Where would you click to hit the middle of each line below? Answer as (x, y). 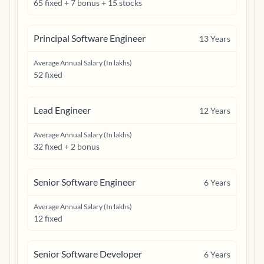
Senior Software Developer (88, 254)
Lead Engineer (62, 110)
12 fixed (48, 218)
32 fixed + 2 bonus (67, 146)
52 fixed (48, 75)
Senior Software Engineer (85, 182)
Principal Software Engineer (90, 38)
